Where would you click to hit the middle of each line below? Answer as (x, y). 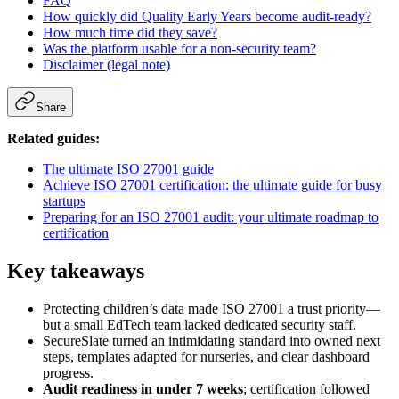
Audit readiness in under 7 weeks (143, 388)
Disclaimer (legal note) (106, 64)
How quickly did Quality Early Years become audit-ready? (207, 16)
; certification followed (306, 388)
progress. (68, 372)
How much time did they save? (130, 32)
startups (64, 200)
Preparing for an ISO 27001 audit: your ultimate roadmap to (211, 216)
